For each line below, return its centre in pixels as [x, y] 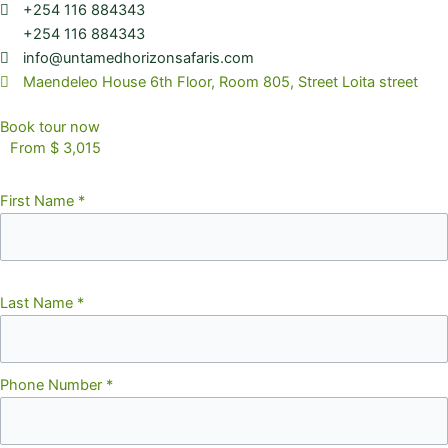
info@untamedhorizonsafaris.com [139, 58]
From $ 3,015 [55, 148]
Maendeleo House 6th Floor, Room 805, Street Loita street [221, 82]
